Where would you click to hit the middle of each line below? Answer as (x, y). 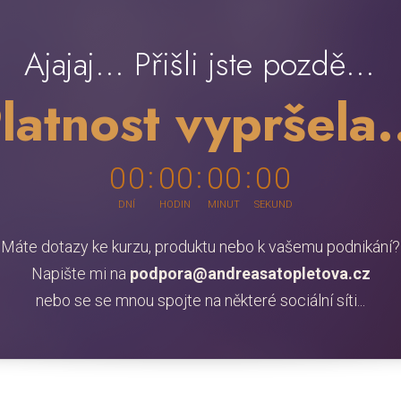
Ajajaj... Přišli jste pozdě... (200, 64)
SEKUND (274, 204)
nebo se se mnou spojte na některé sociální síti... (200, 300)
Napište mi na (80, 273)
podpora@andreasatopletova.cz (250, 273)
